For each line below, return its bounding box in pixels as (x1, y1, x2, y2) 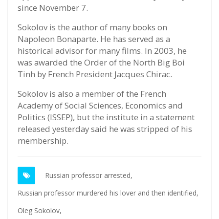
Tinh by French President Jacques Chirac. (18, 68, 172, 80)
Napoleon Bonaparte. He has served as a (18, 33, 170, 45)
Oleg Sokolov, (18, 206, 62, 216)
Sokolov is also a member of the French (18, 88, 166, 100)
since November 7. (18, 2, 88, 14)
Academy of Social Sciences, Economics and (18, 100, 183, 111)
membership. (18, 135, 68, 147)
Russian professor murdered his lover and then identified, (18, 188, 198, 198)
